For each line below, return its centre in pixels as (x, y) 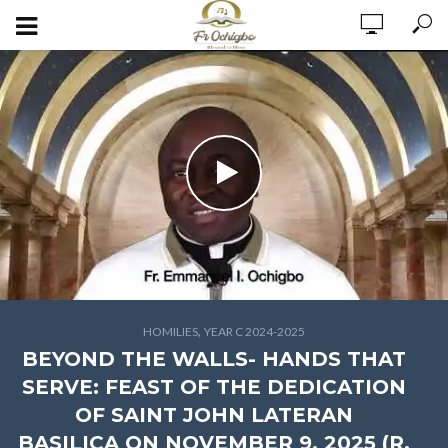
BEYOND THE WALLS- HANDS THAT (214, 359)
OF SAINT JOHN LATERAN (214, 415)
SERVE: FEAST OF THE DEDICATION (214, 387)
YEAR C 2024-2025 (254, 331)
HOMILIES (170, 331)
